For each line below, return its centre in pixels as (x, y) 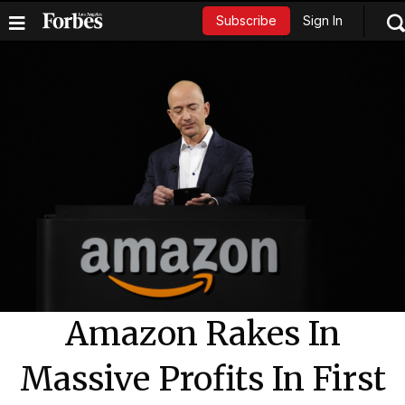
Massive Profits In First (202, 380)
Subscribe (246, 21)
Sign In (322, 21)
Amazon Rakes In (202, 334)
